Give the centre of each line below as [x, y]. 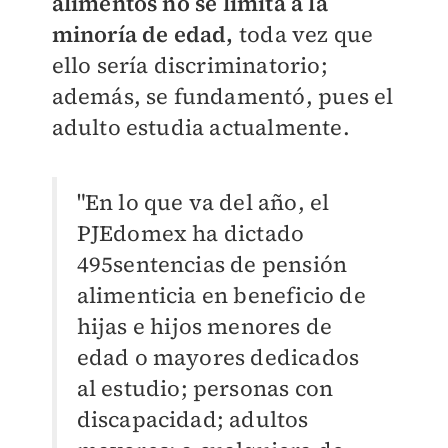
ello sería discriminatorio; [189, 65]
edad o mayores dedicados [218, 357]
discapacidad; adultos [192, 419]
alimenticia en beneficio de [221, 295]
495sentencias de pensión [212, 264]
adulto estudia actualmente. [203, 127]
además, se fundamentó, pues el [222, 96]
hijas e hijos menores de [204, 326]
